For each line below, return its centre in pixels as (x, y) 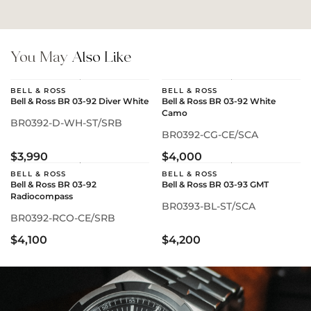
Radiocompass (42, 196)
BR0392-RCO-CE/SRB (63, 218)
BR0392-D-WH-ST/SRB (66, 123)
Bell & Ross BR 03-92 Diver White (79, 101)
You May (41, 57)
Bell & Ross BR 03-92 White (219, 101)
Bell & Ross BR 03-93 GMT (215, 184)
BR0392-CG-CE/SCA (210, 135)
